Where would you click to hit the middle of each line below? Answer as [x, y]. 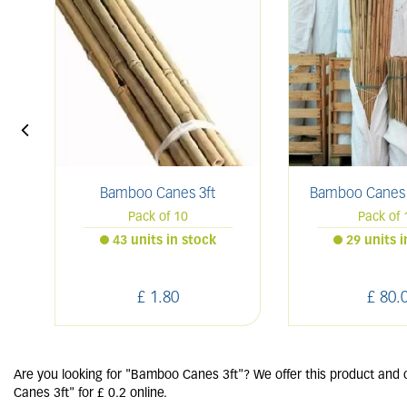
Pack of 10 [158, 218]
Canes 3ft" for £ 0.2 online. [90, 394]
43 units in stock [164, 242]
